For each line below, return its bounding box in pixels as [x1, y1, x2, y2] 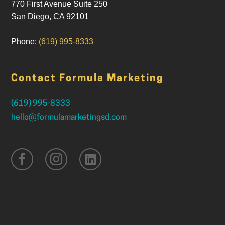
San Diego [11, 12, 50, 21]
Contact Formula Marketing [11, 74, 164, 84]
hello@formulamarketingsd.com [11, 114, 127, 122]
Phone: [11, 37, 39, 46]
